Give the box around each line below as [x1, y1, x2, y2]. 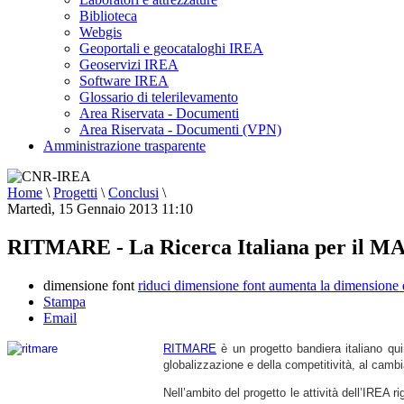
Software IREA [79, 73, 169, 88]
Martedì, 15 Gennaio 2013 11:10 [7, 201, 193, 216]
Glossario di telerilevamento [79, 89, 238, 105]
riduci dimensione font [138, 277, 265, 293]
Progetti [53, 185, 97, 200]
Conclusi [108, 185, 159, 200]
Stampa [43, 293, 86, 309]
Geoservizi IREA [79, 57, 179, 72]
